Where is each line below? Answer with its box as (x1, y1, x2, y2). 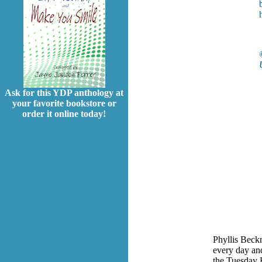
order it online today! (22, 109, 106, 119)
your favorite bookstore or (12, 98, 116, 109)
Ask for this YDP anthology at (5, 88, 123, 98)
